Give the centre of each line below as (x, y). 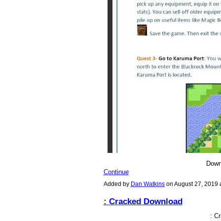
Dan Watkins (147, 184)
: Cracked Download (143, 201)
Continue (116, 172)
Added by (117, 184)
